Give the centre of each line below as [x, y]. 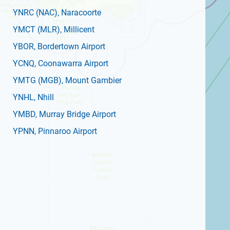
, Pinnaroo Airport [66, 131]
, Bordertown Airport [70, 46]
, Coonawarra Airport [71, 63]
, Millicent [77, 30]
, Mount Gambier [92, 80]
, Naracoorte [79, 13]
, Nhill [44, 97]
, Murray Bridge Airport [76, 114]
